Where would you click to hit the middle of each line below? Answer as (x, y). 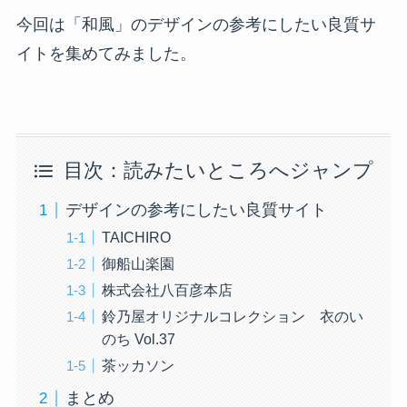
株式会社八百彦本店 (167, 290)
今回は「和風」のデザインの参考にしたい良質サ (196, 25)
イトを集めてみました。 (106, 54)
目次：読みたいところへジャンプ (218, 171)
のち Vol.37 (138, 339)
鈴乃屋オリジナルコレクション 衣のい (232, 317)
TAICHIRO (136, 238)
